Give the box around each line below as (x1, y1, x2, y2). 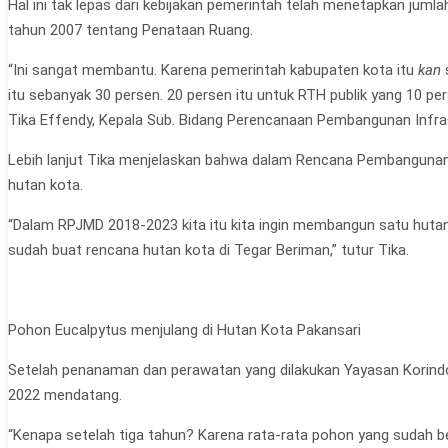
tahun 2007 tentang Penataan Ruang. (8, 20, 253, 39)
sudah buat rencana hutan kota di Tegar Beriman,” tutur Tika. (8, 240, 409, 259)
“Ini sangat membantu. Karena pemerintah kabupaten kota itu (8, 60, 418, 79)
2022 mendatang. (8, 385, 122, 404)
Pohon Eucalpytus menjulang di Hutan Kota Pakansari (8, 320, 361, 339)
